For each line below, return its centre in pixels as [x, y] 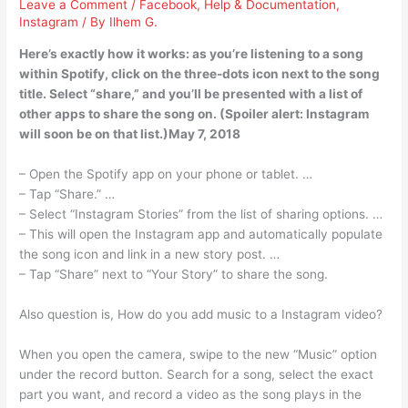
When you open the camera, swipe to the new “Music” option [199, 354]
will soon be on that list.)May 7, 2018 [130, 134]
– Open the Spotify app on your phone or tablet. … [166, 173]
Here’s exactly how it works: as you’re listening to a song [192, 54]
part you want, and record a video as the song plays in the [191, 394]
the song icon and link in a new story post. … [150, 254]
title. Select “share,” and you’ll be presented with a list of [191, 94]
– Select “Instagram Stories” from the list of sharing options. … [201, 214]
